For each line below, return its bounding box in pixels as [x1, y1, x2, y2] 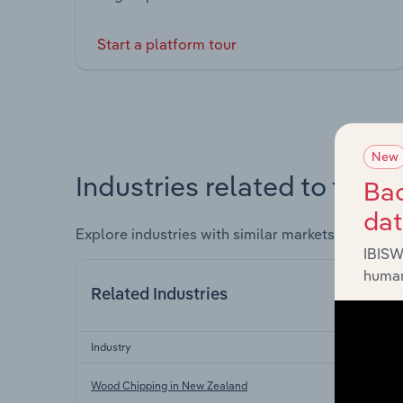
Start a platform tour [97, 35, 237, 54]
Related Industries [91, 286, 228, 303]
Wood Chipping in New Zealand [91, 378, 247, 392]
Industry [91, 339, 131, 354]
